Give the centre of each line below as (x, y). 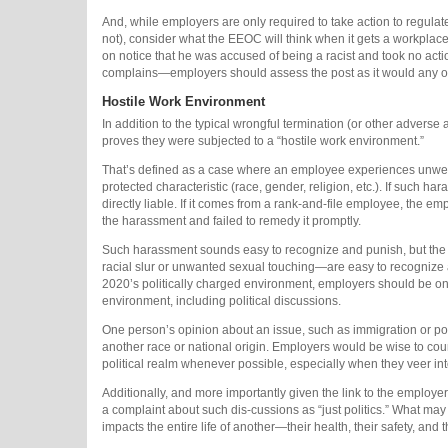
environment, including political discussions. (221, 301)
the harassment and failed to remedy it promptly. (231, 221)
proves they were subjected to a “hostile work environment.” (263, 141)
